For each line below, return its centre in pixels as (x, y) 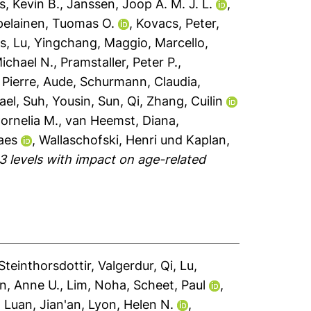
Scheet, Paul (170, 285)
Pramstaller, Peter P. (119, 62)
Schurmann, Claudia (139, 82)
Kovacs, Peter (176, 23)
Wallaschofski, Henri (98, 140)
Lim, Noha (97, 285)
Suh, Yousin (57, 101)
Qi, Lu (177, 266)
